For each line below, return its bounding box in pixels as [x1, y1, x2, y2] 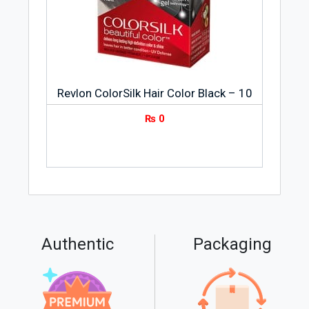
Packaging [192, 234, 272, 254]
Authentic [41, 234, 114, 254]
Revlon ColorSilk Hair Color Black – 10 [57, 86, 252, 100]
